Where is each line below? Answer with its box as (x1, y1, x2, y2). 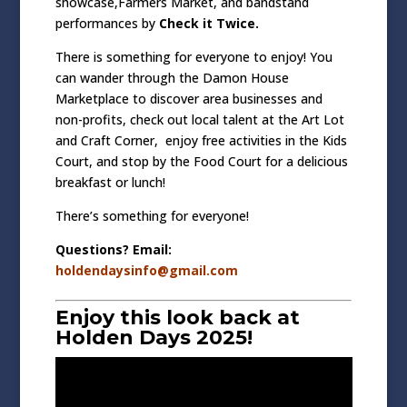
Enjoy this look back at (55, 305, 300, 331)
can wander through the (55, 69, 203, 87)
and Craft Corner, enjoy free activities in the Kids (55, 132, 347, 150)
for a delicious (261, 153, 348, 171)
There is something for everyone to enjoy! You (55, 48, 333, 66)
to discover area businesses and (128, 90, 323, 108)
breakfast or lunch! (55, 174, 169, 192)
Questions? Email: (55, 241, 172, 259)
